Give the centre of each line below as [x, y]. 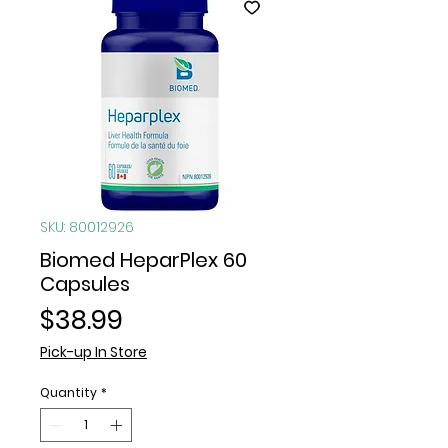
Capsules [85, 283]
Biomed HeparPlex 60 [143, 259]
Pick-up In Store [93, 351]
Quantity [68, 392]
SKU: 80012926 [87, 226]
